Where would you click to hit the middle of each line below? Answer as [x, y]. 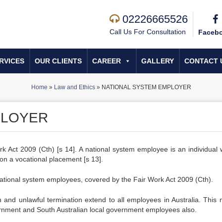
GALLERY [158, 61]
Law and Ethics [74, 87]
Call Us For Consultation [148, 32]
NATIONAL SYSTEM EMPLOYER [146, 87]
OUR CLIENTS [58, 61]
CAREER [107, 61]
